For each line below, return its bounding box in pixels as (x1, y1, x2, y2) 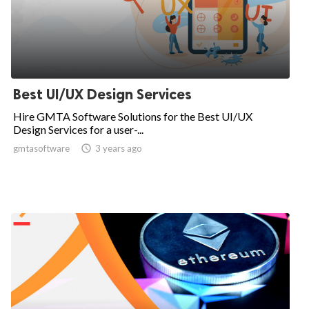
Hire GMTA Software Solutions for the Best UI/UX (13, 110, 252, 123)
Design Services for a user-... (13, 123, 143, 136)
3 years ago (95, 143, 142, 154)
